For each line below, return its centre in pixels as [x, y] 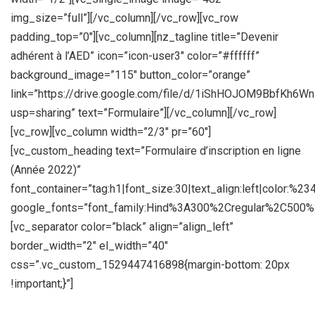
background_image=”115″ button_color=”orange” [130, 75]
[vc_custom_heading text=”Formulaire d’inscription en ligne [156, 151]
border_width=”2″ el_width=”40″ [89, 246]
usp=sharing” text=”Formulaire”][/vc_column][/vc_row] [143, 113]
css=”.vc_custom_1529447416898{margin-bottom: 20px [150, 265]
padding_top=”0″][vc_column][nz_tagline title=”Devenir [144, 37]
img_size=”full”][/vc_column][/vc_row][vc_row [124, 18]
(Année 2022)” [46, 170]
